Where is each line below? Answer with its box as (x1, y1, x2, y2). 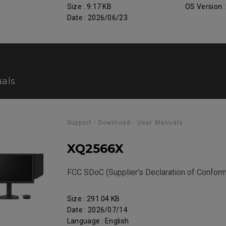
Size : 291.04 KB (67, 195, 120, 203)
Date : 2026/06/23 (67, 14, 128, 22)
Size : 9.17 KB (67, 3, 112, 11)
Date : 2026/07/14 (67, 206, 128, 214)
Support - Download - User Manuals (67, 119, 184, 126)
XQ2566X (67, 141, 124, 156)
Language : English (67, 217, 129, 225)
